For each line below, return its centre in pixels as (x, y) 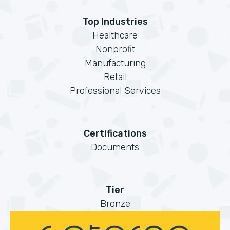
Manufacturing (115, 63)
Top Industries (115, 22)
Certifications (115, 133)
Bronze (115, 204)
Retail (115, 77)
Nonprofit (115, 49)
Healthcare (115, 35)
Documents (115, 147)
